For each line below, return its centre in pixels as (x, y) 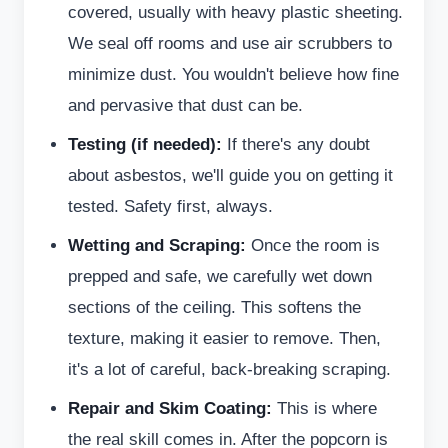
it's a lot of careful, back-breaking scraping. (229, 369)
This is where (324, 408)
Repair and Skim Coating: (170, 408)
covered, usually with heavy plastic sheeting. (235, 12)
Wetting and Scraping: (157, 245)
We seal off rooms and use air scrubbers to (230, 43)
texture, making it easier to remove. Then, (224, 338)
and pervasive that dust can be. (185, 105)
